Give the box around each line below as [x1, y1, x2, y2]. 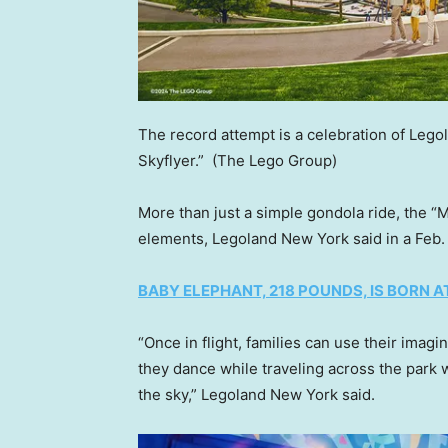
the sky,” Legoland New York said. [138, 385, 379, 404]
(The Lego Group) [212, 151, 337, 170]
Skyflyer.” [138, 151, 208, 170]
